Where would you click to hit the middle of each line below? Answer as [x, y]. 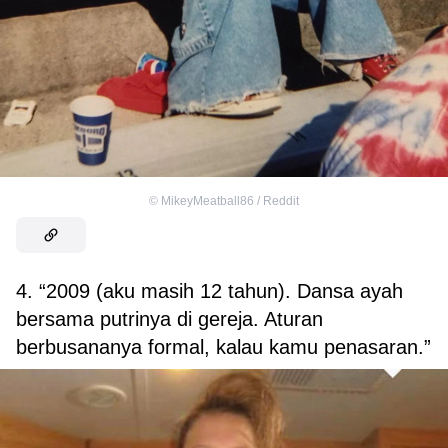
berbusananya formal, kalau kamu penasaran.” [223, 346]
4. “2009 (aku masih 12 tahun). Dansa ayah [209, 290]
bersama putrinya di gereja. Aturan [169, 318]
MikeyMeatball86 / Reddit [230, 200]
